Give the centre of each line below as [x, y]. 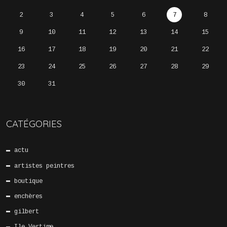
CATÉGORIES [34, 123]
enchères [29, 196]
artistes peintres [45, 166]
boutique [29, 181]
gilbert [27, 212]
